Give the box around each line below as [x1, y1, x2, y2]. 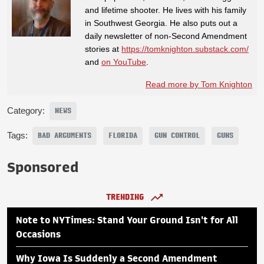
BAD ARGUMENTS [38, 130, 91, 140]
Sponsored [7, 160, 78, 174]
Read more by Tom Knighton [146, 79, 252, 89]
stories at [85, 44, 121, 54]
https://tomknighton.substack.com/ [121, 44, 249, 54]
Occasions [16, 229, 61, 239]
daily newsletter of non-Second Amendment [85, 31, 247, 41]
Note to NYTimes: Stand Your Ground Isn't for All [16, 215, 238, 225]
